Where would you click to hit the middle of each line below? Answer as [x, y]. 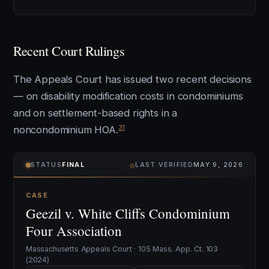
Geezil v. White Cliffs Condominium [128, 213]
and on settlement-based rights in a [95, 113]
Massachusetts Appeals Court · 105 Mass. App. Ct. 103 [122, 249]
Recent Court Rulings [69, 50]
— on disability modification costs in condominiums [128, 96]
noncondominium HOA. [66, 130]
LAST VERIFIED [164, 165]
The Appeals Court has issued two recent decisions [132, 79]
